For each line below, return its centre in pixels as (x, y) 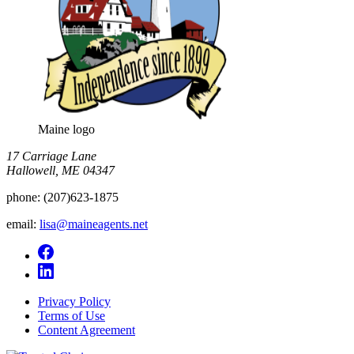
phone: (23, 197)
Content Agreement (87, 330)
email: (21, 224)
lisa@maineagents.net (94, 224)
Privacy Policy (74, 301)
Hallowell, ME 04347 (60, 170)
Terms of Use (72, 316)
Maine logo (66, 129)
